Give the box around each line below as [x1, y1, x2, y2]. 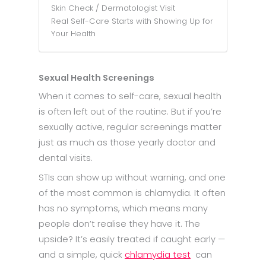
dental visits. [39, 151, 93, 164]
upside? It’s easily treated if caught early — [39, 233, 225, 246]
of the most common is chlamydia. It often [39, 187, 226, 199]
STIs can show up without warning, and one [39, 172, 226, 184]
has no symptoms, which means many [39, 202, 208, 215]
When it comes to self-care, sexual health [39, 90, 221, 102]
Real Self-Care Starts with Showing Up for [51, 15, 213, 27]
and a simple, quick [39, 249, 125, 261]
